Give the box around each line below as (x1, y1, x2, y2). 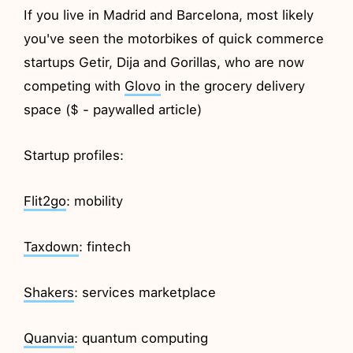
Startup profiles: (24, 147, 124, 163)
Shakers (24, 284, 75, 300)
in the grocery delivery (161, 77, 306, 94)
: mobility (66, 192, 124, 209)
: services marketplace (74, 284, 217, 300)
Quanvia (24, 329, 75, 346)
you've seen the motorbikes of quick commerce (24, 30, 325, 46)
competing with (24, 77, 125, 94)
